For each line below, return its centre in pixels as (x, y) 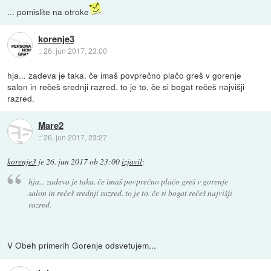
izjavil (132, 161)
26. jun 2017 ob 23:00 (83, 161)
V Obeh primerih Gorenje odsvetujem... (82, 245)
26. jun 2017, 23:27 (75, 137)
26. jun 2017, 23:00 (75, 51)
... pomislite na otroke (48, 11)
